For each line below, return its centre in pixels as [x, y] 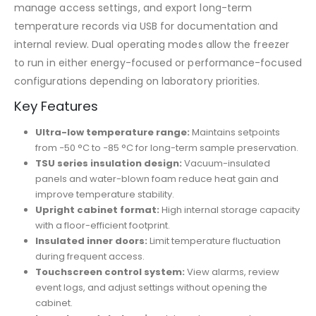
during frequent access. [90, 256]
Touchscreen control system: [110, 272]
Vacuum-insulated [226, 163]
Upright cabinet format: [97, 209]
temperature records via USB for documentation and [146, 26]
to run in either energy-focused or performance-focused [158, 62]
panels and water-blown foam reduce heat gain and [157, 178]
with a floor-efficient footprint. [102, 225]
